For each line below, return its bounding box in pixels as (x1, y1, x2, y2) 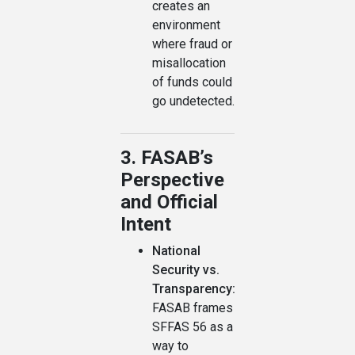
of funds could (152, 74, 232, 90)
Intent (120, 213, 171, 236)
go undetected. (152, 94, 235, 109)
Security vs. (152, 262, 219, 278)
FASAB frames (152, 300, 233, 316)
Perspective (120, 169, 224, 192)
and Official (120, 191, 218, 214)
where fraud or (152, 36, 232, 52)
